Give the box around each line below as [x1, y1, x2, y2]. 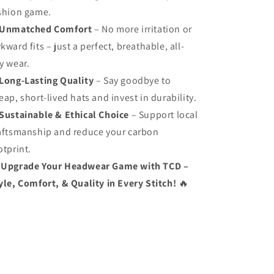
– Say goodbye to [94, 73, 171, 87]
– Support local [129, 108, 198, 121]
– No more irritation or [92, 22, 192, 35]
